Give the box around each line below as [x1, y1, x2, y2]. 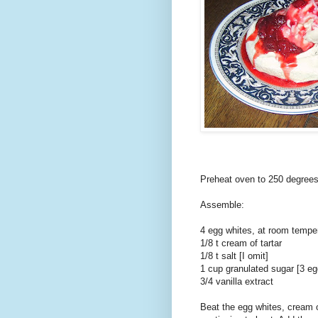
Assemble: [200, 199, 244, 210]
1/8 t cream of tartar [200, 237, 282, 248]
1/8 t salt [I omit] [200, 250, 268, 261]
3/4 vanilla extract [200, 275, 273, 287]
